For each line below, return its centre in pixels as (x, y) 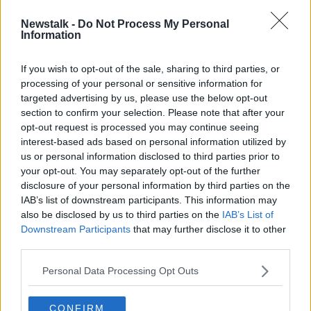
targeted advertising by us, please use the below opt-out (144, 98)
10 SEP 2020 (120, 67)
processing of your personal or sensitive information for (142, 83)
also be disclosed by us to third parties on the (121, 214)
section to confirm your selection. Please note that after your (153, 112)
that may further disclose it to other (208, 229)
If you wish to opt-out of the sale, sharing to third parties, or (150, 68)
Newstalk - (49, 24)
